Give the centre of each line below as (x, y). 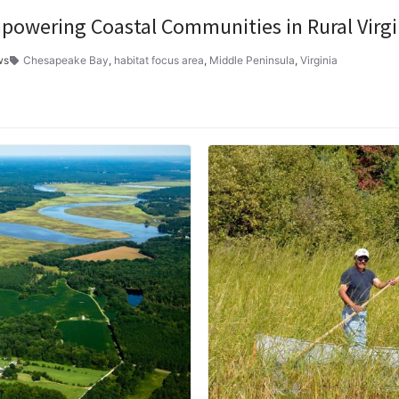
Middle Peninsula (252, 61)
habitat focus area (159, 61)
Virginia (319, 61)
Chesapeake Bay (66, 61)
